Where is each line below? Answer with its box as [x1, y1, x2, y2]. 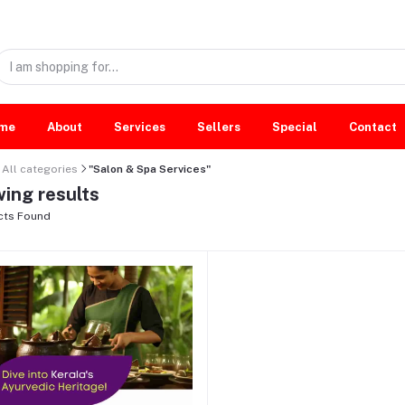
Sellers [197, 119, 240, 134]
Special [272, 119, 317, 134]
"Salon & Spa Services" [89, 162, 211, 175]
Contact [349, 119, 397, 134]
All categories [2, 162, 78, 175]
